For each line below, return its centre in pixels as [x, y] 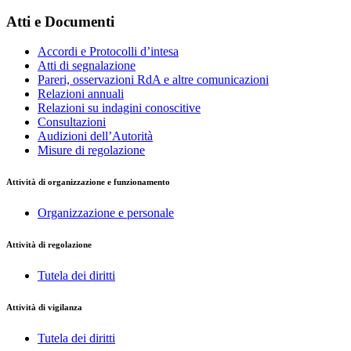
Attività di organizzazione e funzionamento [88, 182]
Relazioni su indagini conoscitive [119, 108]
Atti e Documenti [60, 21]
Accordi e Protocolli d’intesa [108, 52]
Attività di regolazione [49, 245]
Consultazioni [72, 122]
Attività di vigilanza [44, 308]
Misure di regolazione [91, 150]
